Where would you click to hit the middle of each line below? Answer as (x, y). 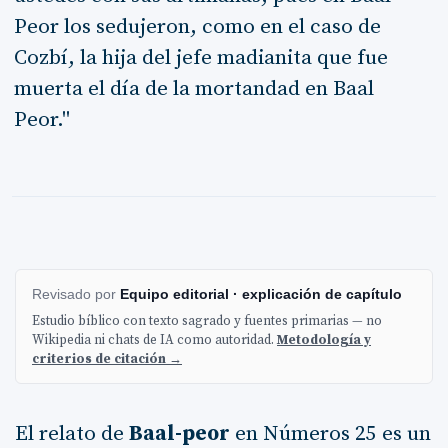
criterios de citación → (107, 359)
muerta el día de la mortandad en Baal (193, 89)
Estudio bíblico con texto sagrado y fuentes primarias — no (207, 321)
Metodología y (324, 340)
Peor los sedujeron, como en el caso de (197, 27)
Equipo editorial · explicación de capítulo (261, 293)
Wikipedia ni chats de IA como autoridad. (154, 340)
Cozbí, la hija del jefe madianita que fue (200, 58)
